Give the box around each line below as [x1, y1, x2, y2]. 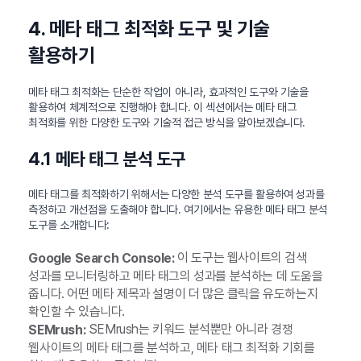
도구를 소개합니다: [28, 218, 110, 232]
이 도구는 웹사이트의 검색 [174, 250, 307, 266]
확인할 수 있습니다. [28, 304, 125, 320]
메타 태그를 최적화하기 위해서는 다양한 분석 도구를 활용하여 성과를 [28, 188, 325, 201]
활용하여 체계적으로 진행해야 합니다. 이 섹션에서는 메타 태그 [28, 101, 297, 114]
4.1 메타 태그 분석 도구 [28, 148, 186, 170]
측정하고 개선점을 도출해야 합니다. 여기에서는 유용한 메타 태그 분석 [28, 203, 328, 217]
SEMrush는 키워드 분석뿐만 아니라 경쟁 [85, 322, 293, 338]
